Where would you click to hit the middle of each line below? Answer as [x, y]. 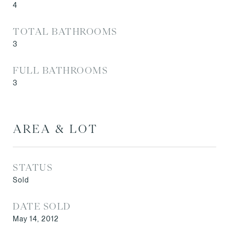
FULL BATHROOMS [60, 70]
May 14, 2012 [36, 219]
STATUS [33, 167]
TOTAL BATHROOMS [65, 31]
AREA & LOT [55, 129]
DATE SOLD [42, 206]
